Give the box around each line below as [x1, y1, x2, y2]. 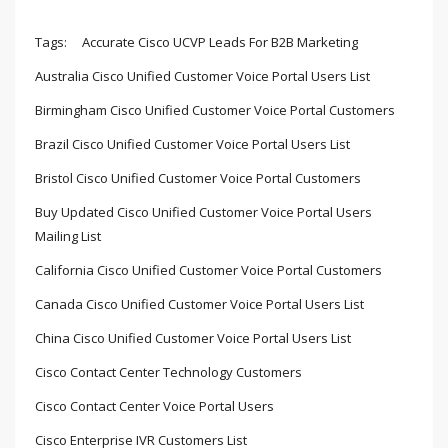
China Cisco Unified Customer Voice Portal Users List [35, 329, 351, 348]
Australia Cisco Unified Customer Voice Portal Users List [35, 67, 370, 86]
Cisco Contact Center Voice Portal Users [35, 397, 274, 416]
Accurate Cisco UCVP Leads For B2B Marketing [82, 33, 358, 52]
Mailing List [35, 227, 101, 246]
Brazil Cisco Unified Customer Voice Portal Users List [35, 135, 350, 154]
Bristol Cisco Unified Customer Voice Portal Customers [35, 169, 361, 188]
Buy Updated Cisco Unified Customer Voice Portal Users [35, 203, 372, 222]
